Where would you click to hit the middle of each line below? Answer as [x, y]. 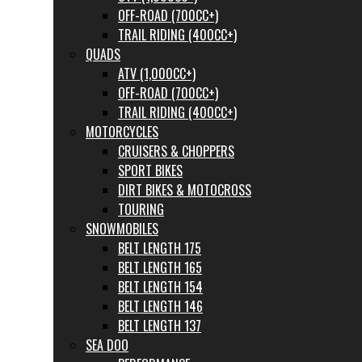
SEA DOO [107, 345]
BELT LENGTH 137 [160, 326]
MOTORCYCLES [122, 132]
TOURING [141, 209]
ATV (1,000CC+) [157, 74]
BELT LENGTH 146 [160, 306]
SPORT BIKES [150, 170]
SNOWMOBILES [122, 229]
